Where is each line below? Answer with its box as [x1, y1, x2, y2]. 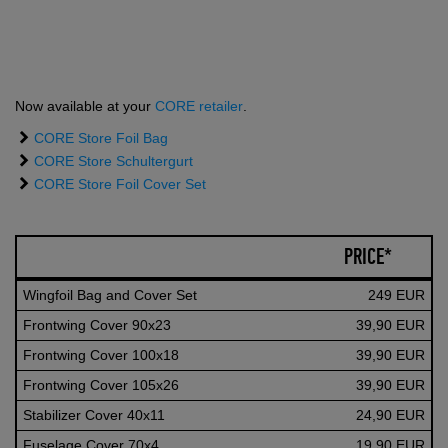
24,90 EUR [356, 406, 425, 423]
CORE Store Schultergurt [34, 152, 197, 169]
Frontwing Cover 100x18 [23, 346, 179, 363]
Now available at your [15, 98, 155, 114]
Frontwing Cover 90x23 [23, 316, 171, 333]
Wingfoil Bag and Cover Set [23, 286, 197, 303]
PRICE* [343, 246, 392, 269]
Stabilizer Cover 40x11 [23, 406, 165, 423]
